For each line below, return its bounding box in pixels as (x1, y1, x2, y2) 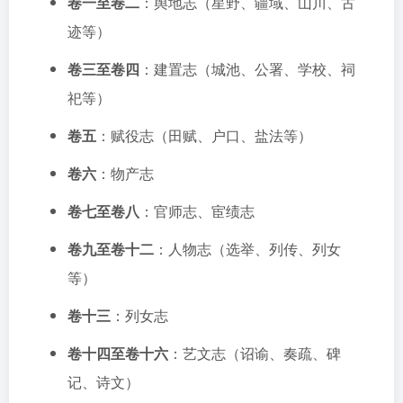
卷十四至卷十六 (67, 343, 168, 363)
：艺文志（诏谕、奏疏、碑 (168, 343, 341, 363)
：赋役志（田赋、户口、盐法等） (96, 125, 312, 146)
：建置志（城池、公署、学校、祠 (139, 58, 355, 79)
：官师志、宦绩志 (139, 201, 255, 221)
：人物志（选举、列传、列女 (154, 238, 341, 259)
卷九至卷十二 (67, 238, 154, 259)
